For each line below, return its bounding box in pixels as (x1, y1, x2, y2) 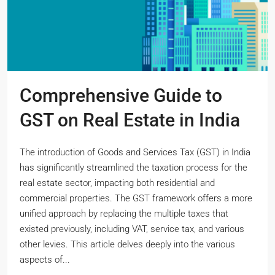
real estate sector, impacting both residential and (20, 177, 215, 188)
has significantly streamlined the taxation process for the (20, 161, 247, 173)
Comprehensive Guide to (20, 84, 222, 106)
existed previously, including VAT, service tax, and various (20, 223, 244, 234)
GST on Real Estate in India (20, 109, 240, 131)
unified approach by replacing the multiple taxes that (20, 207, 228, 219)
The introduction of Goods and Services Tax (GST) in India (20, 146, 250, 158)
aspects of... (20, 254, 70, 265)
